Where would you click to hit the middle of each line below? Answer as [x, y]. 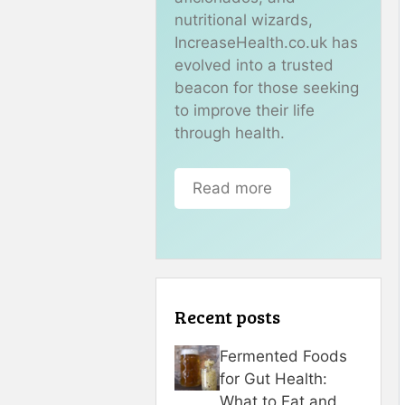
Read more [232, 188]
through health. [230, 133]
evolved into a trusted [254, 65]
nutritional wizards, [244, 20]
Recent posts [227, 316]
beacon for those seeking [267, 88]
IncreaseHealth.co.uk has [266, 42]
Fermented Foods [283, 356]
